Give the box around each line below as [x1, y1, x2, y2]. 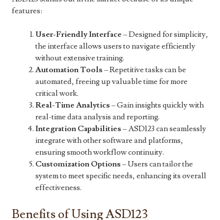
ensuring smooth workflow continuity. [35, 147, 164, 158]
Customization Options [35, 159, 121, 169]
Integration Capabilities [35, 124, 121, 134]
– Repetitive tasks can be [103, 65, 186, 75]
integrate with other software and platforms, [35, 136, 183, 146]
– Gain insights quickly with [110, 100, 204, 110]
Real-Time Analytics [35, 100, 110, 110]
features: [12, 6, 42, 16]
